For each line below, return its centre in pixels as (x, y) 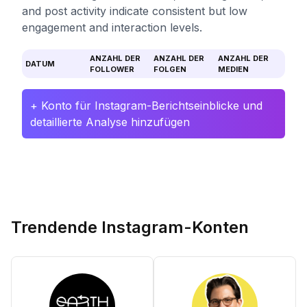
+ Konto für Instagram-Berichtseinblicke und (146, 106)
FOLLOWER (112, 69)
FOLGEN (170, 69)
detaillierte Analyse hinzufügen (110, 122)
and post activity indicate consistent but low (135, 11)
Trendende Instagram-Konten (130, 227)
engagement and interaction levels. (112, 27)
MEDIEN (233, 69)
